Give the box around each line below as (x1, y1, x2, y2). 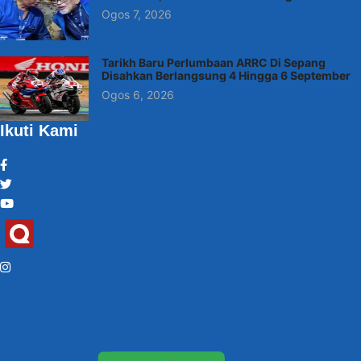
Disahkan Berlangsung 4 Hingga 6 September (102, 68, 351, 83)
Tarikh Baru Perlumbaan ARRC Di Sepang (102, 56, 326, 70)
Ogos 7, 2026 (102, 7, 172, 22)
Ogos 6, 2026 (102, 88, 174, 102)
